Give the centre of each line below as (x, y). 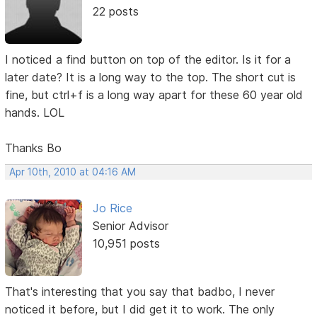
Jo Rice (112, 208)
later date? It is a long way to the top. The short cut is (151, 77)
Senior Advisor (130, 226)
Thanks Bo (34, 148)
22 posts (115, 11)
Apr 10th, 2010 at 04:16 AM (73, 172)
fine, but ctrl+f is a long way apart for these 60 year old (154, 95)
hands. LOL (35, 113)
